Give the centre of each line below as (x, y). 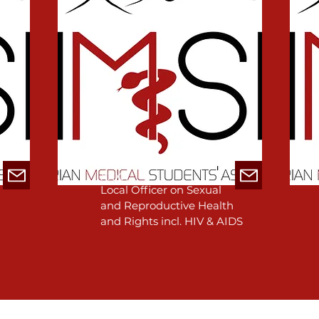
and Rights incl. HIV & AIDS (172, 221)
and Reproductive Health (167, 205)
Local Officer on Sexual (161, 190)
